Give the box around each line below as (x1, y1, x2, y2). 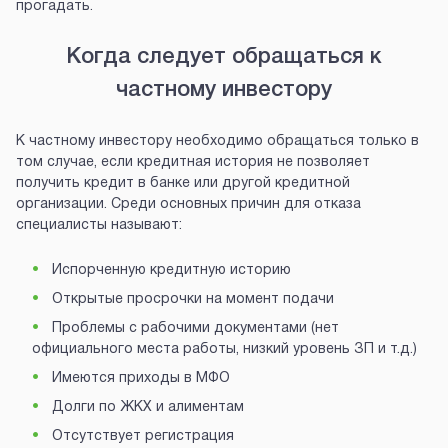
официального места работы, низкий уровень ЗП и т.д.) (32, 343, 417, 357)
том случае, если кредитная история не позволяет (16, 156, 370, 170)
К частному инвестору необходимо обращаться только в (16, 135, 419, 149)
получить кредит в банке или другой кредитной (16, 177, 350, 191)
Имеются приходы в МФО (48, 372, 230, 386)
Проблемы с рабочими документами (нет (48, 322, 339, 336)
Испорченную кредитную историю (48, 264, 291, 278)
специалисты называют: (16, 219, 182, 233)
